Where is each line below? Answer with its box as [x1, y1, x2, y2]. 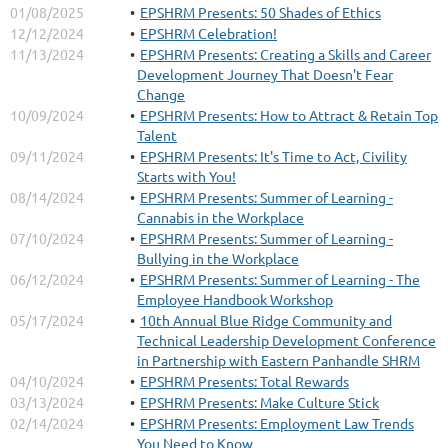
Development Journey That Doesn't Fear [137, 65, 393, 83]
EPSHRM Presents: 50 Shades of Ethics [140, 3, 381, 21]
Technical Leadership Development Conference [137, 331, 436, 349]
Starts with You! [137, 167, 236, 185]
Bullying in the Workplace [137, 249, 299, 267]
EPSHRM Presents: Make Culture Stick [140, 393, 379, 411]
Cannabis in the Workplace [137, 208, 304, 226]
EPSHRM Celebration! [140, 24, 277, 42]
